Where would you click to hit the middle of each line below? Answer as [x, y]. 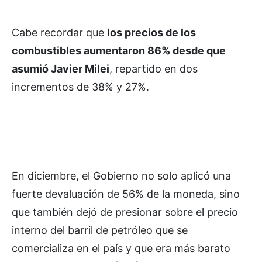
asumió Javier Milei [61, 69]
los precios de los [151, 32]
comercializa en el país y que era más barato [121, 248]
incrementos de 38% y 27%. [80, 87]
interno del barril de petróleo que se [100, 230]
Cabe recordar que [59, 32]
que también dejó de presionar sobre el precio [125, 212]
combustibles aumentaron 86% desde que [119, 51]
